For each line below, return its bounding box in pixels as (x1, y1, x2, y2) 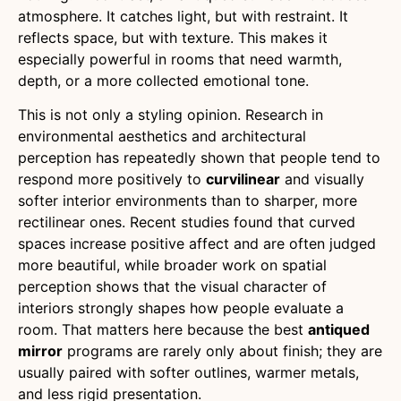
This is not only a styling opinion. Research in (18, 106, 323, 124)
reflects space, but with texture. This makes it (18, 29, 328, 47)
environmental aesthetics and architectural (18, 127, 306, 146)
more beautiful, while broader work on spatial (18, 256, 327, 275)
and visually (280, 170, 364, 189)
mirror (18, 342, 63, 361)
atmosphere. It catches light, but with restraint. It (18, 7, 348, 25)
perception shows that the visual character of (18, 277, 327, 296)
